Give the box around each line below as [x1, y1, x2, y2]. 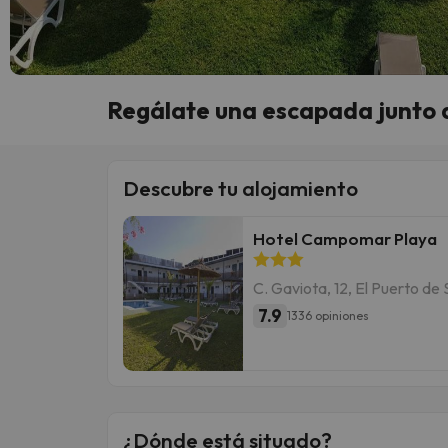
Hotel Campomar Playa [253, 227, 437, 249]
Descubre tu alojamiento [123, 174, 358, 201]
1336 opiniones [287, 308, 369, 324]
